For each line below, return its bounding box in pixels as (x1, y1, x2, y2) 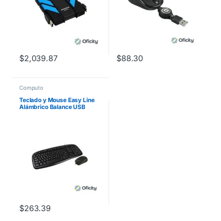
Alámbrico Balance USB (19, 103, 86, 111)
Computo (19, 84, 44, 91)
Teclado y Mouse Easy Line (19, 96, 95, 104)
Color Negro (19, 110, 53, 118)
